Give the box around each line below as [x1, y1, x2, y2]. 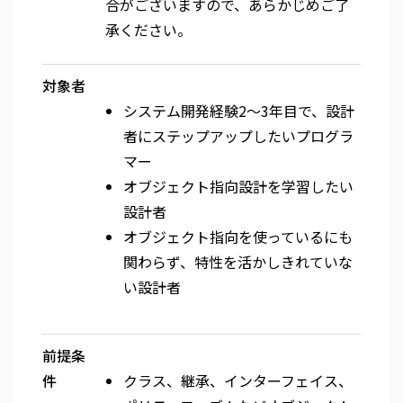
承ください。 [105, 19, 192, 40]
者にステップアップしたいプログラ [123, 125, 354, 147]
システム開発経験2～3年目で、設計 [123, 100, 354, 121]
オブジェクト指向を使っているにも [123, 226, 353, 247]
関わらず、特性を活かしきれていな [123, 251, 353, 273]
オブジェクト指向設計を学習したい [123, 175, 354, 197]
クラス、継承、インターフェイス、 [123, 370, 353, 391]
